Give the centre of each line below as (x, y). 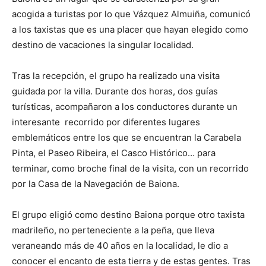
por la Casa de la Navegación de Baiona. (96, 184)
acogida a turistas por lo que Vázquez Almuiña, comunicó (131, 14)
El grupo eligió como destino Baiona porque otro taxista (128, 215)
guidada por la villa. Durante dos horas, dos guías (115, 91)
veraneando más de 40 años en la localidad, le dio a (120, 246)
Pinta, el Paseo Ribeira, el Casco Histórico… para (114, 153)
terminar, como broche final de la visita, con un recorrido (130, 169)
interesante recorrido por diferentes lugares (106, 122)
